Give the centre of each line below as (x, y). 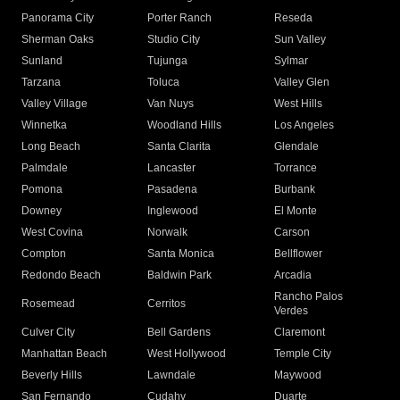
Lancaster (172, 168)
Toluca (164, 83)
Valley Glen (301, 83)
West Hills (298, 104)
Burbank (294, 190)
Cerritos (167, 304)
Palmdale (45, 168)
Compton (44, 254)
